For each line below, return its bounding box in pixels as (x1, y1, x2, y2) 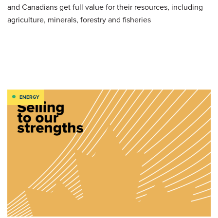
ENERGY (19, 93, 39, 101)
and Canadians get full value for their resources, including (7, 1, 203, 13)
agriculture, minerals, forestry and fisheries (7, 14, 151, 25)
